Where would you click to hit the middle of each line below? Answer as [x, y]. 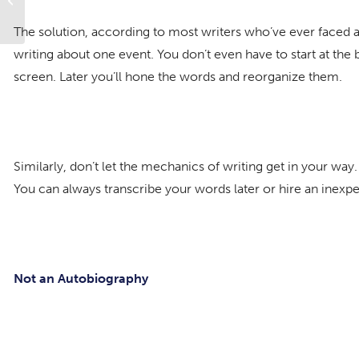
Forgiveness [56, 8]
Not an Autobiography [81, 278]
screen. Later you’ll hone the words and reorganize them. [178, 76]
